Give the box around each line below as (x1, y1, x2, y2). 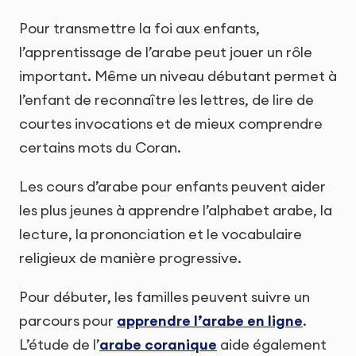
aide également (217, 335, 327, 354)
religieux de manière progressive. (19, 249, 242, 268)
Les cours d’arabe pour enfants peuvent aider (19, 177, 326, 196)
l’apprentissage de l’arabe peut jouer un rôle (19, 43, 312, 62)
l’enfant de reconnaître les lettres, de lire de (19, 91, 314, 110)
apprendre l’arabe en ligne (117, 311, 303, 331)
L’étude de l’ (19, 335, 99, 354)
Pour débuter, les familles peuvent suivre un (19, 288, 310, 307)
